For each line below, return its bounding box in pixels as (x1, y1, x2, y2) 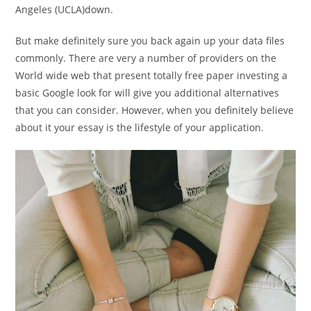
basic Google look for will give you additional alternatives (15, 86, 280, 99)
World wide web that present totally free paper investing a (15, 69, 288, 82)
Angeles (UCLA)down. (15, 3, 114, 16)
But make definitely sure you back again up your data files (15, 34, 285, 47)
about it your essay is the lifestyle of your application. (15, 121, 264, 134)
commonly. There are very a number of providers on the (15, 51, 277, 65)
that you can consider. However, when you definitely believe (15, 103, 294, 117)
